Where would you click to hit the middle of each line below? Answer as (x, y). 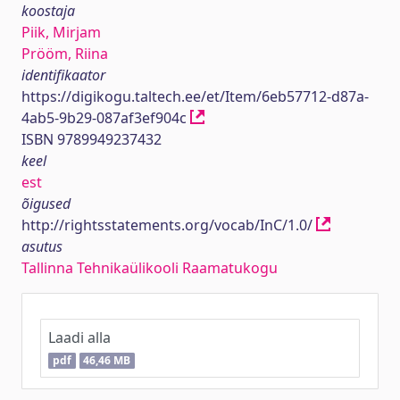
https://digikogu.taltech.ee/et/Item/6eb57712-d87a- (195, 96)
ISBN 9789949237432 (92, 139)
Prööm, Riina (65, 54)
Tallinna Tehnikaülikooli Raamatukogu (150, 268)
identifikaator (63, 75)
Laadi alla (79, 337)
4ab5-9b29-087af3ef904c (106, 118)
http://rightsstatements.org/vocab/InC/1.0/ (169, 225)
